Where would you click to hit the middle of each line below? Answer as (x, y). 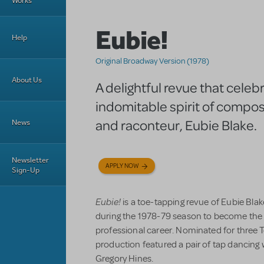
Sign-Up (26, 170)
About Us (27, 80)
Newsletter (30, 160)
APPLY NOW (122, 166)
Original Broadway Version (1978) (152, 61)
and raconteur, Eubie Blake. (176, 125)
